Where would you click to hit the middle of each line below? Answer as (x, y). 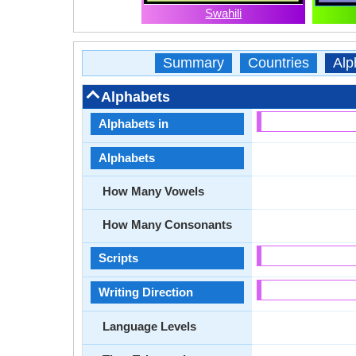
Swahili (224, 13)
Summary (193, 63)
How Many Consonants (167, 224)
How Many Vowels (153, 191)
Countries (278, 63)
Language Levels (149, 326)
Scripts (118, 258)
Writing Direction (146, 292)
